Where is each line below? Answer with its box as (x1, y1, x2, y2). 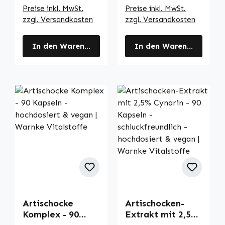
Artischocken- (125, 198, 184, 209)
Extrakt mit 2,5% (125, 209, 198, 220)
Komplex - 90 (23, 209, 79, 220)
